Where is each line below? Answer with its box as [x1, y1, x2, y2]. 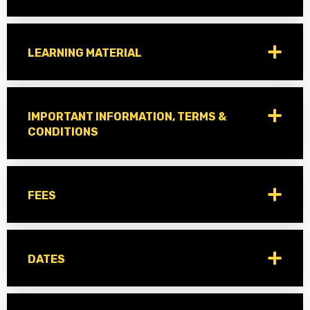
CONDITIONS [28, 125, 98, 139]
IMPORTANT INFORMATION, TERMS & [28, 110, 226, 124]
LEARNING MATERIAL [28, 46, 142, 60]
